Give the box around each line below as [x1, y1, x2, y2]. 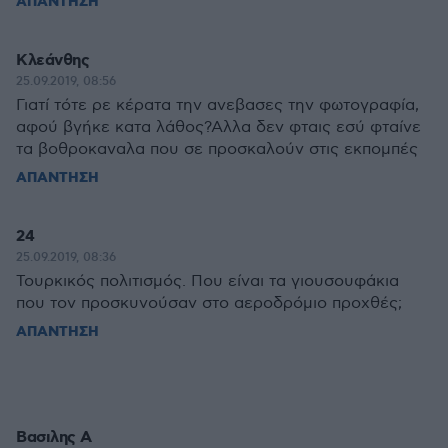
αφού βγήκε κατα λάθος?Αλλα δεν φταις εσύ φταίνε [16, 118, 421, 137]
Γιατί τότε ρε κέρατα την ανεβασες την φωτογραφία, [16, 96, 419, 115]
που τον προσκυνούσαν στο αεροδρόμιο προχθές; [16, 294, 402, 313]
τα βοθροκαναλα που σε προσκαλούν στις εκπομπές [16, 140, 418, 159]
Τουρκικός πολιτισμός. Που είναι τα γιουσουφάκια [16, 272, 399, 291]
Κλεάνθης [16, 50, 89, 71]
